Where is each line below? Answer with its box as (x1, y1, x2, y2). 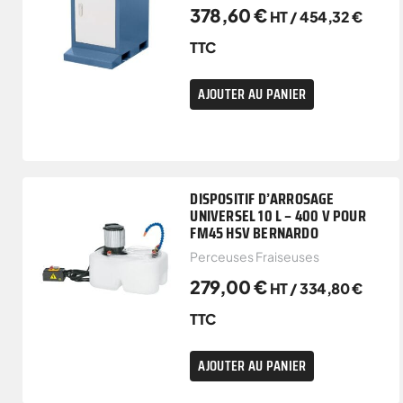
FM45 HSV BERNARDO (190, 219, 318, 246)
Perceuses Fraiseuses (190, 247, 320, 264)
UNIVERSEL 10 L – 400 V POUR (190, 202, 366, 228)
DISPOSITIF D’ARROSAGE (190, 185, 335, 211)
